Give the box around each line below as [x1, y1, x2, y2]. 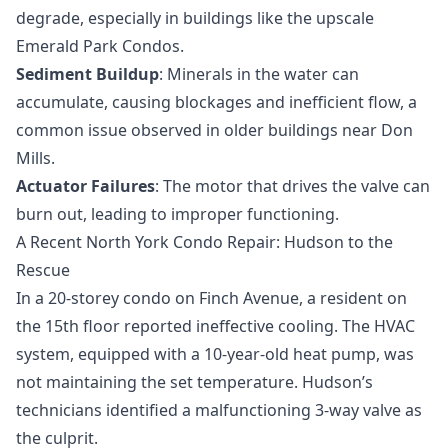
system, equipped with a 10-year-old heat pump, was [16, 342, 414, 365]
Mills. [16, 146, 55, 169]
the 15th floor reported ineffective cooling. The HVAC [16, 314, 415, 337]
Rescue [16, 258, 70, 281]
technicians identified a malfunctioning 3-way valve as [16, 398, 422, 421]
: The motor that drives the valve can [155, 174, 430, 197]
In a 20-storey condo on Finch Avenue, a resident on [16, 286, 407, 309]
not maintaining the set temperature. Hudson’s [16, 370, 373, 393]
